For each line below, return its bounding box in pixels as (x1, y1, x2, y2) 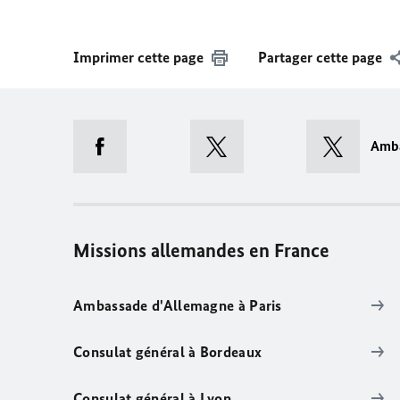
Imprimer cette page (73, 48, 204, 66)
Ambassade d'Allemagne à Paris (73, 296, 282, 314)
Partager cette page (258, 48, 382, 66)
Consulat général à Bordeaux (73, 343, 262, 361)
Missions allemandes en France (73, 238, 329, 262)
